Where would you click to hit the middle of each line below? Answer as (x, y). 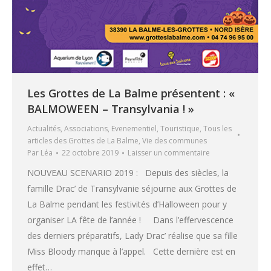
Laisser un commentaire (169, 152)
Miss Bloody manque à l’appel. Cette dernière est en (131, 251)
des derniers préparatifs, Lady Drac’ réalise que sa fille (132, 235)
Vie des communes (175, 140)
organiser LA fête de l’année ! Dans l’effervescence (130, 220)
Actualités (44, 128)
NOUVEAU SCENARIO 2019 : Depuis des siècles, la (128, 172)
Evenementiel (134, 128)
